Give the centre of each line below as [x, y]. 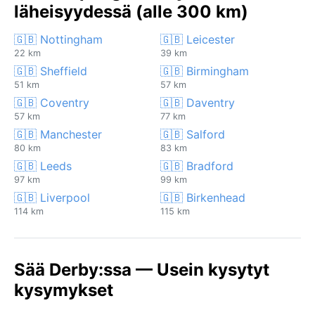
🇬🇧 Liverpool [52, 197]
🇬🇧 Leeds [43, 166]
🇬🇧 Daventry [198, 102]
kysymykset [64, 290]
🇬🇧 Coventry [52, 102]
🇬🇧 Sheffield [51, 71]
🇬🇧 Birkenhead [203, 197]
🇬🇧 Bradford [197, 166]
